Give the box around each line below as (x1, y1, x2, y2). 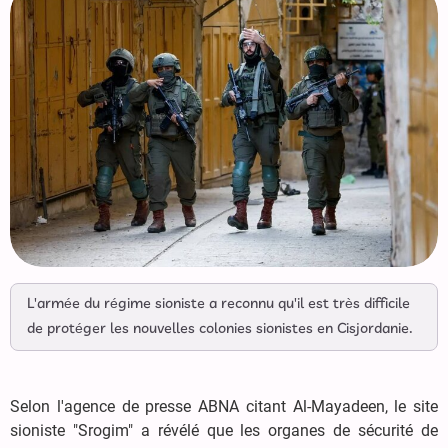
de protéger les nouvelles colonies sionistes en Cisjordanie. (27, 319, 413, 340)
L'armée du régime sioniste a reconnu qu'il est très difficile (27, 294, 410, 315)
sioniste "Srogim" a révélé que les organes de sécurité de (10, 421, 438, 441)
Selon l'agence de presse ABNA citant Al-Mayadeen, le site (10, 397, 438, 417)
